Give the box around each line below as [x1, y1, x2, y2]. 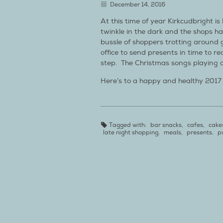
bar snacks [150, 121, 182, 129]
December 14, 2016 [110, 1, 165, 8]
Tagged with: [108, 121, 148, 129]
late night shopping [103, 129, 158, 136]
